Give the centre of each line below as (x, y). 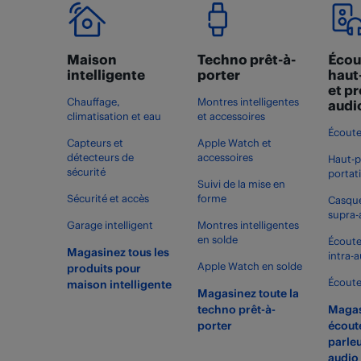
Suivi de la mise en (241, 184)
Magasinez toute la (248, 293)
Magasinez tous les (118, 252)
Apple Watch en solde (249, 266)
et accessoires (231, 116)
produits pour (104, 268)
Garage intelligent (110, 225)
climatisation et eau (114, 116)
